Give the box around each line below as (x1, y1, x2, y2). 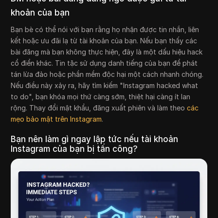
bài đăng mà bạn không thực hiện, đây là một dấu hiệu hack (11, 48, 203, 56)
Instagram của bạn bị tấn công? (11, 144, 138, 154)
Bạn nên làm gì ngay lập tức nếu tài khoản (11, 134, 179, 145)
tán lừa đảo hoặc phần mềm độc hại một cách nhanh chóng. (11, 70, 204, 79)
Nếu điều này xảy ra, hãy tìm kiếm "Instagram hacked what (11, 81, 199, 90)
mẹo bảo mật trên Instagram (11, 115, 102, 124)
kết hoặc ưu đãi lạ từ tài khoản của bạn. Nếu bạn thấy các (11, 36, 198, 45)
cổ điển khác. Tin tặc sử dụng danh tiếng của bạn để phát (11, 59, 198, 68)
